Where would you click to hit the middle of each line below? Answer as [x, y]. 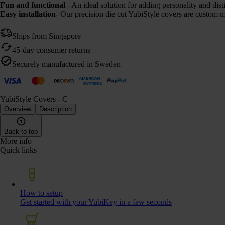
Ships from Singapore [46, 36]
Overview [18, 109]
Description [55, 109]
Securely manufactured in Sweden [66, 64]
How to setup [41, 193]
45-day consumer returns [51, 50]
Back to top [21, 131]
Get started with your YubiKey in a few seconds [96, 202]
